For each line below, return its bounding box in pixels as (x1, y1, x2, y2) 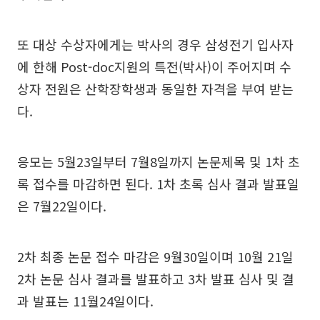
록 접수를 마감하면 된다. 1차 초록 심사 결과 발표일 (17, 174, 299, 193)
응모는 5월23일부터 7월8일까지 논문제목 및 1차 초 (17, 152, 300, 171)
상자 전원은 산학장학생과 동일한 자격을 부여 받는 (17, 79, 294, 98)
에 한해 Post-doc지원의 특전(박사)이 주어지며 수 (17, 57, 291, 76)
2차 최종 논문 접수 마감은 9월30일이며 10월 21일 (17, 247, 294, 266)
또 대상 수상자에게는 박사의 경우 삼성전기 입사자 (17, 35, 294, 54)
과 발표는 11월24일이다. (17, 291, 154, 310)
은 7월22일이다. (17, 196, 106, 215)
